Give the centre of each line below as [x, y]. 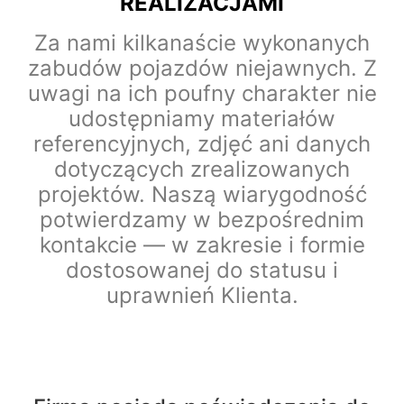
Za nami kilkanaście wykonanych [202, 42]
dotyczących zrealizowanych [202, 169]
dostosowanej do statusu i [202, 270]
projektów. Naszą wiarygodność [202, 194]
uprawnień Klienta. [202, 295]
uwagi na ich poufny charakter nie [202, 93]
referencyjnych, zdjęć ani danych [202, 143]
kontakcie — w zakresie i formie [202, 244]
